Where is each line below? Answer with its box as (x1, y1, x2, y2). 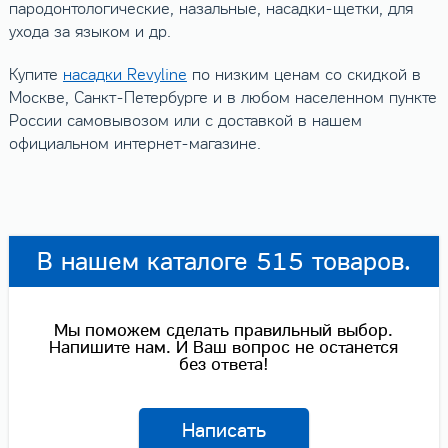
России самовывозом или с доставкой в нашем (8, 111, 362, 132)
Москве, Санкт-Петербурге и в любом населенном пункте (8, 88, 437, 109)
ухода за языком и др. (8, 22, 171, 43)
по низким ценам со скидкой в (186, 65, 421, 86)
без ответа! (178, 354, 269, 376)
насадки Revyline (62, 65, 187, 86)
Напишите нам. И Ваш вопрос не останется (49, 337, 399, 359)
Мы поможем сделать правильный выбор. (54, 320, 394, 342)
